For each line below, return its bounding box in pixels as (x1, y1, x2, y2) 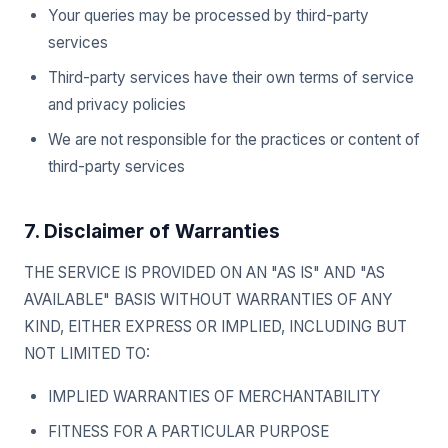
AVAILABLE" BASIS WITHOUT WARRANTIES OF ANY (24, 290, 393, 309)
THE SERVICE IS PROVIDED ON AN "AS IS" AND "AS (24, 263, 385, 282)
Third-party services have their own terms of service (48, 68, 414, 87)
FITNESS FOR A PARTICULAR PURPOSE (48, 422, 329, 441)
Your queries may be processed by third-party (48, 6, 369, 25)
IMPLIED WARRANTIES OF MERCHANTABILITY (48, 387, 381, 406)
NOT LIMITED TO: (24, 344, 150, 363)
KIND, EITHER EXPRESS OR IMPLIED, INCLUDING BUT (24, 317, 407, 336)
